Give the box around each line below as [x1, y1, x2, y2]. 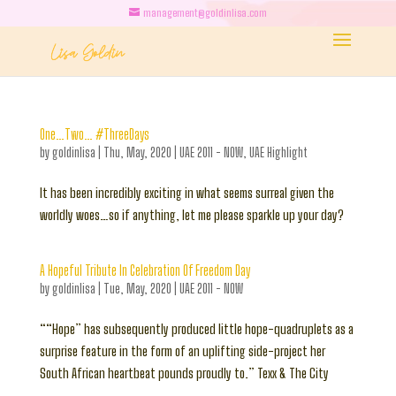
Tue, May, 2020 [103, 281, 171, 296]
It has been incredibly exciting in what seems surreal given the [39, 185, 334, 201]
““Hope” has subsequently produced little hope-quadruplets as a [39, 321, 354, 337]
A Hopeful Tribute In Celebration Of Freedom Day [39, 262, 250, 278]
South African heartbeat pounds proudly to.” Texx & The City [39, 365, 329, 381]
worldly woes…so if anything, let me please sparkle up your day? [39, 207, 344, 223]
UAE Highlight [248, 145, 308, 160]
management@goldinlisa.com [142, 6, 267, 19]
